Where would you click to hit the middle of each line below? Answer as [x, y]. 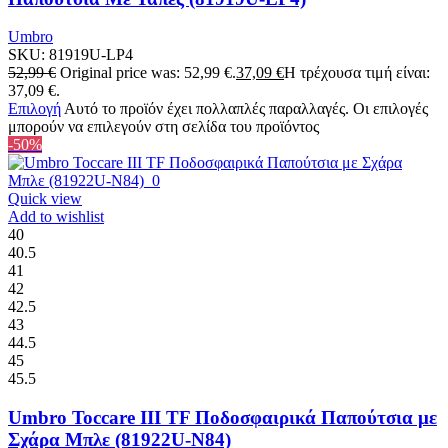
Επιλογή [34, 109]
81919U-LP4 [91, 55]
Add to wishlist [56, 217]
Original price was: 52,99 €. [148, 73]
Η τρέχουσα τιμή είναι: [357, 73]
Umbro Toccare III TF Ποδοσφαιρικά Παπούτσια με [222, 418]
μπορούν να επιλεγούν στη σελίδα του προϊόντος [163, 127]
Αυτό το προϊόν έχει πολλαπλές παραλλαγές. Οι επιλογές [246, 109]
